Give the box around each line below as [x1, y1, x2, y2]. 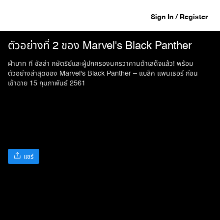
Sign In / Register [151, 12, 208, 22]
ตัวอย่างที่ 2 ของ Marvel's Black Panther [8, 37, 192, 54]
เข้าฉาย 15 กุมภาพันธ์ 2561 [8, 78, 85, 88]
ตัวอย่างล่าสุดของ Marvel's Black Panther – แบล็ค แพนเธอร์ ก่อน [8, 68, 198, 79]
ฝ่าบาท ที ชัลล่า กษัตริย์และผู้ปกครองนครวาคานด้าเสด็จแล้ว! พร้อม [8, 58, 193, 69]
